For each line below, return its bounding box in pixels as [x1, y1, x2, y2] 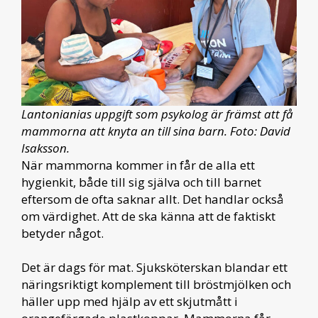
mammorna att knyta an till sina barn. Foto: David [21, 123, 290, 139]
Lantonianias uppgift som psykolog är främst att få [21, 106, 293, 122]
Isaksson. [21, 140, 70, 156]
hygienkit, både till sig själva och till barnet [21, 174, 261, 190]
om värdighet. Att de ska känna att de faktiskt [21, 208, 275, 224]
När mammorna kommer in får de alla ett [21, 157, 255, 173]
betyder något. [21, 225, 106, 241]
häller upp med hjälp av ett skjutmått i [21, 293, 238, 309]
